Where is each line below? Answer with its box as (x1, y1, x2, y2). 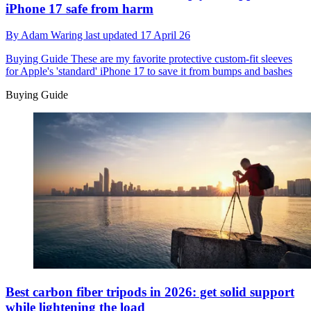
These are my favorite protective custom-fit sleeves (68, 53, 292, 65)
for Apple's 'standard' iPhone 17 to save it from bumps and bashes (6, 65, 292, 78)
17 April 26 (140, 29, 190, 42)
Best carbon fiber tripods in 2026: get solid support (6, 284, 294, 299)
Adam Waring (21, 29, 85, 42)
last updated (85, 29, 140, 42)
